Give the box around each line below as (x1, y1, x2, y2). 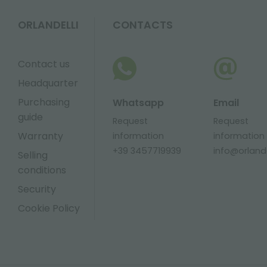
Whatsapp (112, 95, 164, 110)
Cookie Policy (18, 201, 80, 215)
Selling (18, 148, 48, 162)
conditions (18, 163, 66, 177)
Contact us (18, 57, 70, 71)
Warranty (18, 129, 63, 143)
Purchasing (18, 95, 70, 109)
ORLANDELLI (18, 17, 79, 32)
